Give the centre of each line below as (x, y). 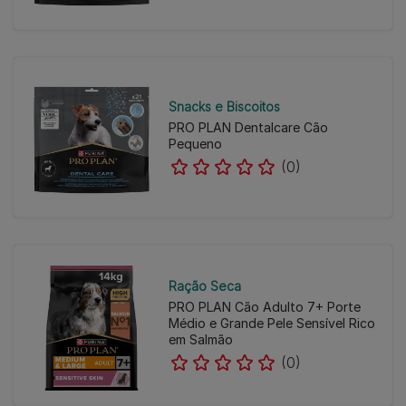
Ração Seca (204, 286)
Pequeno (195, 143)
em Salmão (200, 340)
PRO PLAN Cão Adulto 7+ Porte (264, 307)
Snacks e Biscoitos (224, 106)
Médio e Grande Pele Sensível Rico (271, 324)
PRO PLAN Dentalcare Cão (248, 127)
